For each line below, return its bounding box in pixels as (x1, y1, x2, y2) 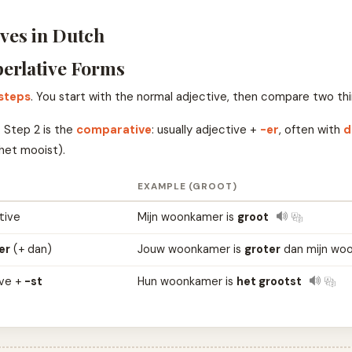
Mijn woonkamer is (137, 209, 237, 224)
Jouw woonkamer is (137, 241, 244, 256)
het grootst (236, 273, 302, 288)
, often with (278, 121, 343, 137)
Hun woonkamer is (137, 273, 236, 288)
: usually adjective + (151, 121, 260, 137)
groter (244, 241, 280, 256)
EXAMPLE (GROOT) (137, 179, 238, 192)
